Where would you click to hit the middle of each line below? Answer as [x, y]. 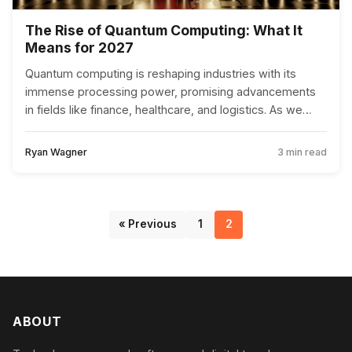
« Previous [148, 224]
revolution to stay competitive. [106, 145]
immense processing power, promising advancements [170, 91]
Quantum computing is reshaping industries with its [161, 73]
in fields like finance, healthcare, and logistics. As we [164, 109]
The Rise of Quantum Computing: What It [164, 30]
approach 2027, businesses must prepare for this [156, 127]
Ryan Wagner [56, 152]
